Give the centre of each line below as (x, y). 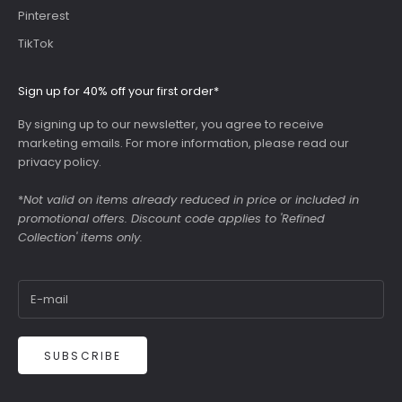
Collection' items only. (80, 237)
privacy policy (58, 162)
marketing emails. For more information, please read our (184, 143)
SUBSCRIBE (83, 355)
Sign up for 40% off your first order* (118, 91)
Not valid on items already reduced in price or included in (191, 199)
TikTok (36, 43)
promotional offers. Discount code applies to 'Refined (171, 218)
